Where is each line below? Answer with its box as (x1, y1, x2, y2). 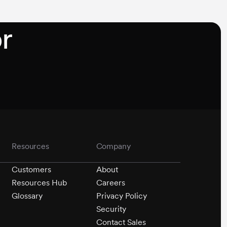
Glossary (12, 191, 43, 201)
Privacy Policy (96, 191, 147, 201)
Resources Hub (12, 178, 67, 188)
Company (96, 141, 131, 151)
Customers (12, 165, 52, 175)
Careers (96, 178, 125, 188)
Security (96, 204, 126, 214)
